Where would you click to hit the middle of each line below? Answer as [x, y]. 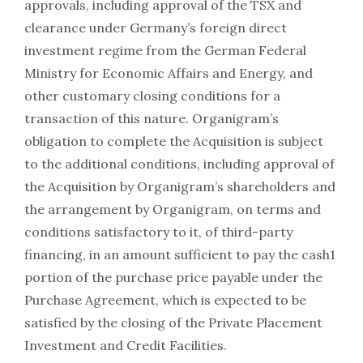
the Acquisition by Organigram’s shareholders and [180, 187]
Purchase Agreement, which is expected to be [165, 300]
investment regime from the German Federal [165, 51]
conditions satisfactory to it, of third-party [158, 232]
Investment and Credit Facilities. [126, 346]
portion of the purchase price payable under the [173, 278]
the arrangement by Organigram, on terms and [173, 209]
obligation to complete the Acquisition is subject [174, 141]
